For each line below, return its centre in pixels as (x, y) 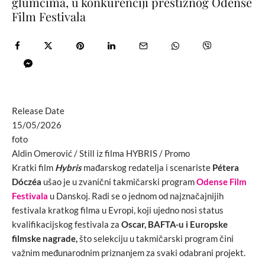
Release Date (38, 110)
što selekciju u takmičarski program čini (156, 238)
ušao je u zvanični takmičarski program (119, 181)
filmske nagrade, (46, 238)
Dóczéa (27, 181)
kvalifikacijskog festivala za (67, 224)
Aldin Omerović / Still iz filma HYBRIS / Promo (101, 153)
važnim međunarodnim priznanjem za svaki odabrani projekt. (129, 252)
